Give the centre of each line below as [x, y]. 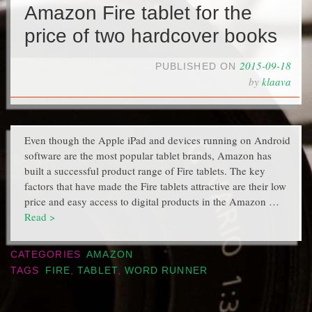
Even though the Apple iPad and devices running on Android [157, 140]
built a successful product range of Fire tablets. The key [145, 171]
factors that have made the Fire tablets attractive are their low [155, 186]
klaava [276, 81]
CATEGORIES [47, 254]
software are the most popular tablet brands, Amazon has [148, 155]
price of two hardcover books [151, 36]
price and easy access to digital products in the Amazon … [152, 201]
